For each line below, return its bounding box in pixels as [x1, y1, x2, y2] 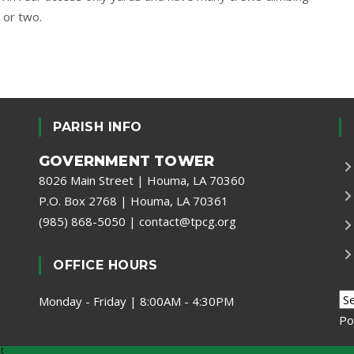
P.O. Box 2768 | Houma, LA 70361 [39, 193, 228, 209]
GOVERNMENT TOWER [39, 153, 215, 170]
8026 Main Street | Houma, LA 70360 [39, 172, 245, 188]
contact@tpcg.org [139, 213, 236, 229]
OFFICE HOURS [53, 258, 157, 273]
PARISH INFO [53, 119, 142, 134]
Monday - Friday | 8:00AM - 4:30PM [39, 293, 234, 309]
